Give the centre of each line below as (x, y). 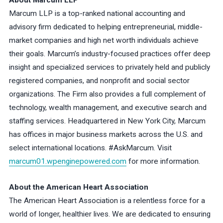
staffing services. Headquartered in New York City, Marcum (107, 121)
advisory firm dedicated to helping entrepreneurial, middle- (106, 27)
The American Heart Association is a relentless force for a (107, 200)
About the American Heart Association (78, 187)
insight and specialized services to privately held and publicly (109, 67)
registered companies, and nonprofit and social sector (99, 81)
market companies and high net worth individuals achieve (104, 41)
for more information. (163, 162)
